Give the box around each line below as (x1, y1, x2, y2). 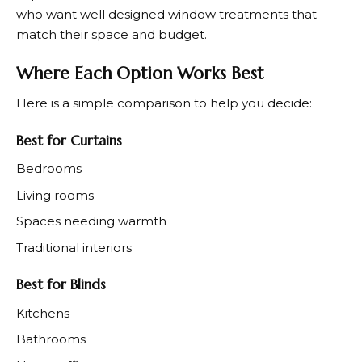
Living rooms (16, 187, 94, 203)
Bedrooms (16, 161, 82, 177)
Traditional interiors (16, 239, 132, 255)
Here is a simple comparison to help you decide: (16, 95, 312, 112)
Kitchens (16, 305, 69, 321)
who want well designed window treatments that (16, 6, 317, 23)
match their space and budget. (16, 27, 207, 43)
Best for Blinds (16, 276, 106, 294)
